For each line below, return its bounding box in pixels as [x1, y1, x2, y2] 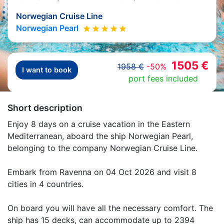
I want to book [22, 65, 71, 74]
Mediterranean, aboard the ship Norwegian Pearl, [7, 130, 193, 141]
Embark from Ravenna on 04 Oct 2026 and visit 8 [7, 166, 196, 177]
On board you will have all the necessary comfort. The [7, 202, 213, 213]
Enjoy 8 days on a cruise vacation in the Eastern [7, 118, 190, 129]
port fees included [128, 73, 198, 83]
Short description [7, 102, 82, 113]
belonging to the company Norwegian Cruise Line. [7, 142, 197, 153]
